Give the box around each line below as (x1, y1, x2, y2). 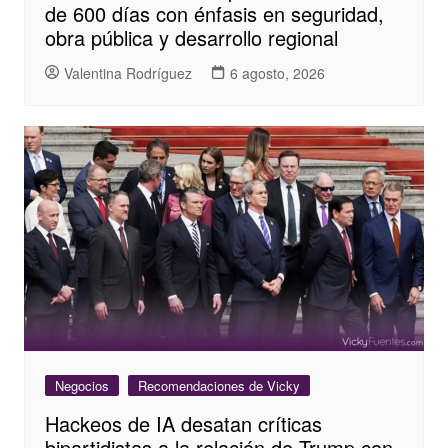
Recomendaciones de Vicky (137, 376, 300, 396)
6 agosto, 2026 (229, 62, 325, 83)
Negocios (54, 376, 109, 396)
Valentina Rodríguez (63, 62, 192, 83)
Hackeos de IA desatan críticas (44, 409, 322, 439)
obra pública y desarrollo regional (44, 23, 338, 53)
